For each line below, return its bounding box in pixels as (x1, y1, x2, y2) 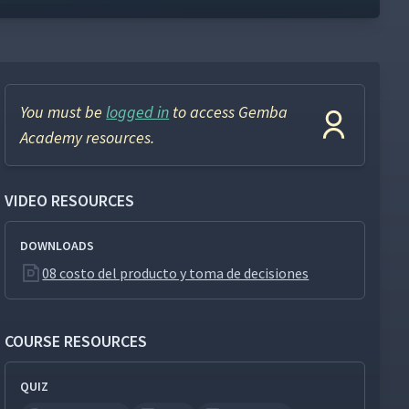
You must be (20, 101, 107, 122)
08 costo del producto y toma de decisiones (42, 264, 309, 282)
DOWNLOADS (20, 237, 95, 254)
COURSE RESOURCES (5, 330, 148, 351)
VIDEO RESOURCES (5, 190, 135, 211)
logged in (106, 101, 170, 122)
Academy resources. (20, 127, 155, 148)
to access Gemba (169, 101, 288, 122)
